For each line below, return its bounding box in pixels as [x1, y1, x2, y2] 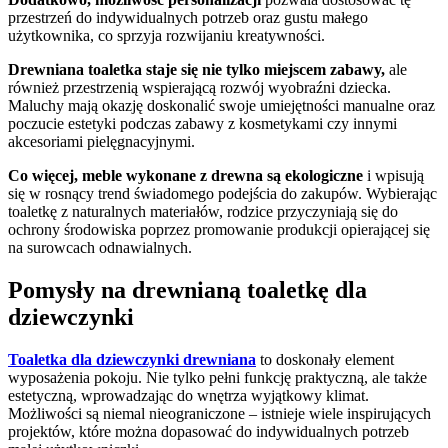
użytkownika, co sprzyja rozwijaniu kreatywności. [8, 26, 325, 44]
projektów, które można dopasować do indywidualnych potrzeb [8, 422, 409, 440]
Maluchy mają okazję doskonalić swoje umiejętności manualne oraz [8, 96, 435, 114]
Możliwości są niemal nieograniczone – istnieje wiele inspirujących [8, 404, 431, 422]
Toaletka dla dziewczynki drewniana [8, 350, 256, 368]
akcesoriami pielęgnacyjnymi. [8, 132, 195, 150]
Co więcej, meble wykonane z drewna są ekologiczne [8, 166, 363, 184]
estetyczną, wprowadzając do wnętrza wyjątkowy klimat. [8, 386, 369, 404]
